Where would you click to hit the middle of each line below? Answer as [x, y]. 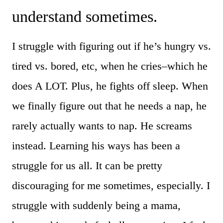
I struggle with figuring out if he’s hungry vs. [111, 46]
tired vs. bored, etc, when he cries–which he [110, 66]
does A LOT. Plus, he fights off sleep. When [110, 86]
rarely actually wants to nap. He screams [102, 126]
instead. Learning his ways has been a [96, 146]
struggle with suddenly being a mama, [96, 206]
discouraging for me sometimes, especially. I [111, 186]
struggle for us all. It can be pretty [87, 166]
